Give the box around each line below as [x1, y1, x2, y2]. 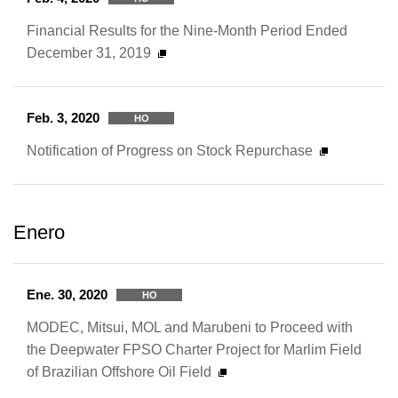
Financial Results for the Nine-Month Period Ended [27, 22, 347, 38]
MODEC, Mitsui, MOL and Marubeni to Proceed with [27, 319, 353, 335]
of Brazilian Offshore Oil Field [27, 363, 211, 379]
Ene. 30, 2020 [27, 287, 107, 302]
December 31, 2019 [27, 44, 151, 60]
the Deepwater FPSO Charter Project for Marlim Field [27, 341, 362, 357]
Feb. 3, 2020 [27, 110, 99, 125]
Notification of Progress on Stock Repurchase [27, 142, 313, 158]
